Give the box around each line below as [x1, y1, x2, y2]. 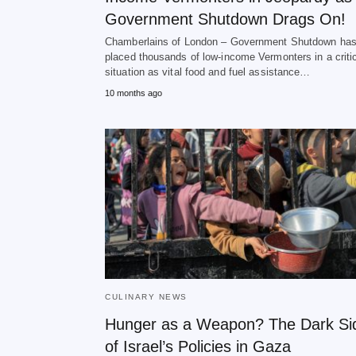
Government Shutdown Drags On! [105, 10, 346, 28]
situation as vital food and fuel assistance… [105, 66, 311, 78]
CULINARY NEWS [105, 292, 188, 301]
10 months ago [105, 88, 162, 98]
